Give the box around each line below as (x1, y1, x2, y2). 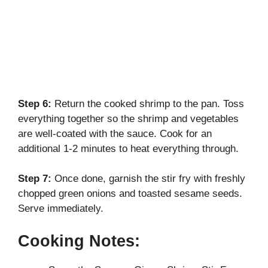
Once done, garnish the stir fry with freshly (51, 173, 245, 185)
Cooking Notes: (18, 232, 140, 250)
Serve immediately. (18, 203, 103, 215)
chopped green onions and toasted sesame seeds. (18, 188, 242, 200)
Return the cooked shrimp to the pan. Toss (51, 98, 244, 109)
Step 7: (18, 173, 51, 185)
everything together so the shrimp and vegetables (18, 112, 239, 124)
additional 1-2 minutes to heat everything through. (18, 142, 239, 154)
